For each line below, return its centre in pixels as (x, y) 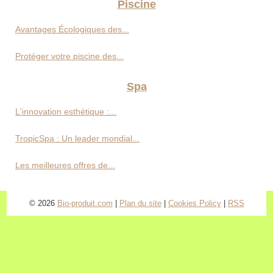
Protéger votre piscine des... (69, 56)
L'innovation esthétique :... (66, 111)
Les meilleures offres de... (65, 165)
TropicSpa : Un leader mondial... (77, 138)
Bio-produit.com (85, 203)
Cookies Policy (194, 203)
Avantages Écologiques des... (72, 29)
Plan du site (140, 203)
